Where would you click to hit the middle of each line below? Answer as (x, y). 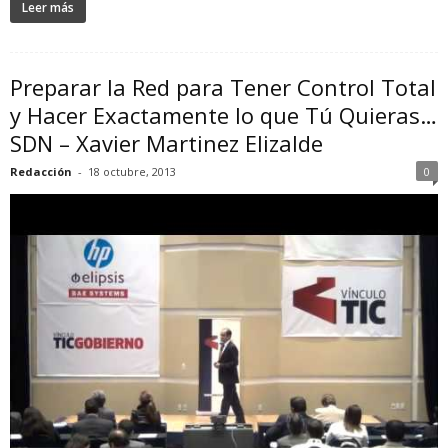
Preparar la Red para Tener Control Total (223, 87)
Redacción (41, 171)
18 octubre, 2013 (132, 171)
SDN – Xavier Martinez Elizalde (166, 143)
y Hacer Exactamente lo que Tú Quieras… (223, 115)
